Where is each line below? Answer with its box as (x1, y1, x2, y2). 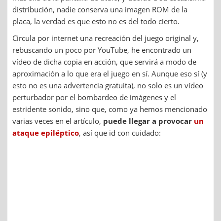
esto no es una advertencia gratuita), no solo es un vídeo (12, 80, 203, 90)
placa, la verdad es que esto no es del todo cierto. (12, 16, 180, 26)
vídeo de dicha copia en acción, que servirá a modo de (12, 56, 196, 67)
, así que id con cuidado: (79, 127, 161, 138)
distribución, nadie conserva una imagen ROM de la (12, 4, 187, 14)
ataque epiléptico (12, 127, 79, 138)
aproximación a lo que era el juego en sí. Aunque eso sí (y (12, 68, 207, 78)
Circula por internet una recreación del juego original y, (12, 33, 199, 43)
